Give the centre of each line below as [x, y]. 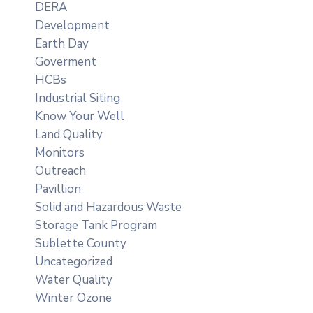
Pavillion [58, 189]
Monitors [60, 152]
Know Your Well [80, 116]
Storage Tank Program [96, 225]
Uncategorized [74, 261]
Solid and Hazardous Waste [108, 207]
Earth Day [62, 43]
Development [72, 25]
